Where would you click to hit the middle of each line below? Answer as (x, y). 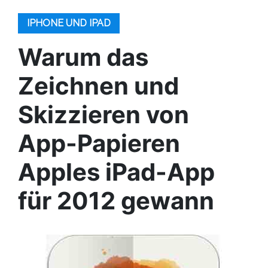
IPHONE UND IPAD (69, 23)
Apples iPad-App (116, 172)
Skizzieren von (103, 115)
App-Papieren (99, 143)
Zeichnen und (98, 86)
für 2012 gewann (116, 201)
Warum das (83, 57)
